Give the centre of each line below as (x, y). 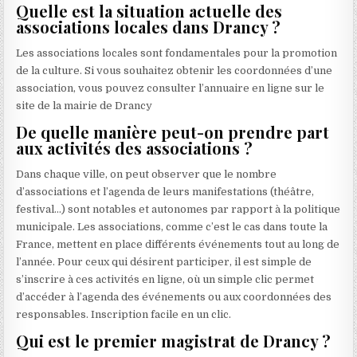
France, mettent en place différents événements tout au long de (178, 245)
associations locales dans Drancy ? (149, 27)
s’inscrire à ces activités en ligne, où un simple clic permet (165, 280)
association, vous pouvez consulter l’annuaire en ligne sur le (171, 88)
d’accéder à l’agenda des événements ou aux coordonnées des (174, 297)
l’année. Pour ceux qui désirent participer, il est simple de (164, 262)
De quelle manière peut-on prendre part (173, 132)
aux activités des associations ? (135, 148)
